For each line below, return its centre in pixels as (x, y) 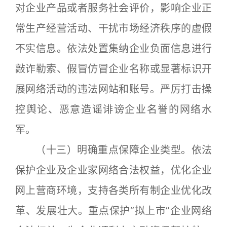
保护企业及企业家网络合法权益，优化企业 (113, 170)
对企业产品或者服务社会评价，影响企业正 (113, 8)
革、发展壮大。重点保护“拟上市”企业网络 (113, 211)
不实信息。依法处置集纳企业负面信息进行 (113, 49)
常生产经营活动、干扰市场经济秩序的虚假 (113, 28)
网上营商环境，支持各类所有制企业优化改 (113, 191)
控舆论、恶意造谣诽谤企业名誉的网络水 (113, 109)
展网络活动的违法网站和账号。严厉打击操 (113, 89)
